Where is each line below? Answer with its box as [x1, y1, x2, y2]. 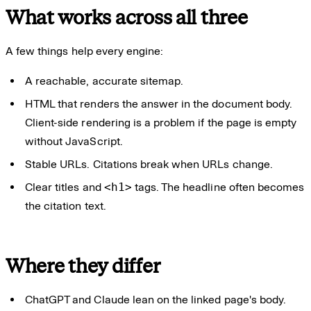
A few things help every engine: [6, 44, 164, 58]
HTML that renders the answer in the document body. [25, 96, 293, 110]
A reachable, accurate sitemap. [25, 74, 184, 87]
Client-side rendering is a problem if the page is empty [25, 115, 297, 129]
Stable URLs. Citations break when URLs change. [25, 157, 273, 171]
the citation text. [25, 199, 106, 212]
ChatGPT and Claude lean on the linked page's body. [25, 292, 287, 306]
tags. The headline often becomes [131, 180, 305, 194]
